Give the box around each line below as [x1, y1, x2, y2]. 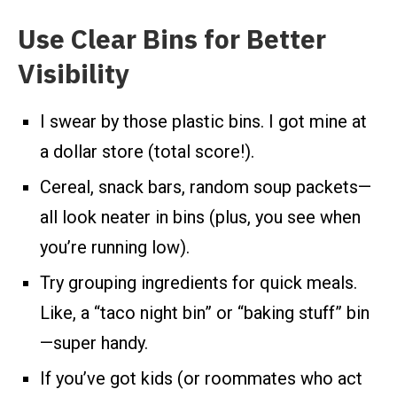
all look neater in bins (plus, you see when [40, 206, 361, 229]
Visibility [18, 54, 129, 95]
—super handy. [40, 332, 148, 354]
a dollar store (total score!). [40, 141, 254, 163]
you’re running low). [40, 237, 190, 259]
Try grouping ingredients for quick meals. [40, 272, 357, 294]
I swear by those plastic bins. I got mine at [40, 111, 367, 133]
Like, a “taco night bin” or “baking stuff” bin [40, 302, 370, 324]
